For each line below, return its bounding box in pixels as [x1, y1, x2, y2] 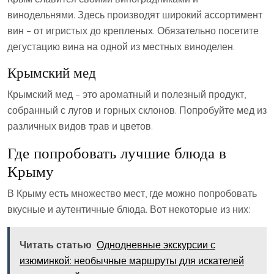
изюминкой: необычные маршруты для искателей [20, 254, 244, 267]
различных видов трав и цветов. [7, 120, 153, 132]
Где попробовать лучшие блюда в [7, 143, 226, 162]
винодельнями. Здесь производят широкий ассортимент [7, 9, 262, 21]
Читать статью [20, 239, 92, 251]
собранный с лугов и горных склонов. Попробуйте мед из [7, 104, 267, 116]
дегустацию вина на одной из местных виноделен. [7, 40, 235, 53]
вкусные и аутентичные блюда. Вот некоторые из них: [7, 203, 250, 215]
